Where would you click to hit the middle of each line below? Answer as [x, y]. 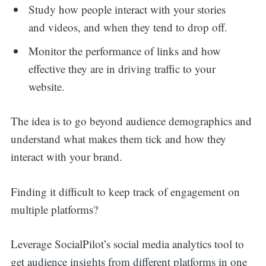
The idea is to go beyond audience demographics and [131, 121]
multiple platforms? [54, 209]
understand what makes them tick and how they [118, 139]
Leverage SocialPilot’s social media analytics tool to [127, 244]
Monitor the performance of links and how [125, 50]
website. [47, 86]
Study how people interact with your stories [127, 9]
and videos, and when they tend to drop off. [128, 27]
